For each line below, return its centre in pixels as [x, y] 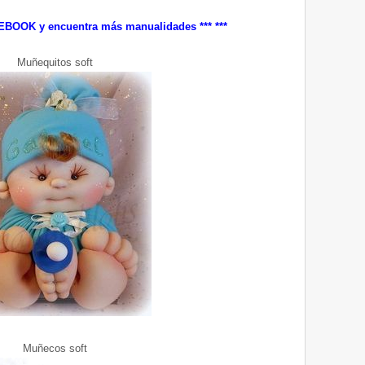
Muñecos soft [55, 349]
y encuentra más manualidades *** [125, 27]
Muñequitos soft [55, 63]
